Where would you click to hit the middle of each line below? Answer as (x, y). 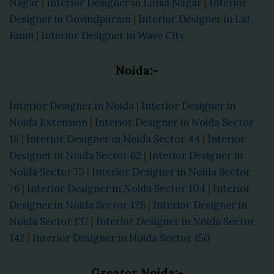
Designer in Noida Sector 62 (75, 155)
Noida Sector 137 (49, 221)
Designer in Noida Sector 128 (77, 204)
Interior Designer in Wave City (113, 35)
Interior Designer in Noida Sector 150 (121, 237)
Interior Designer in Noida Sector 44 (113, 138)
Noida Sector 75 (47, 171)
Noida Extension (48, 122)
